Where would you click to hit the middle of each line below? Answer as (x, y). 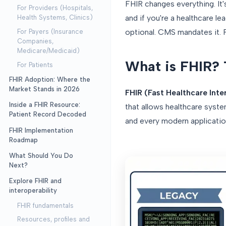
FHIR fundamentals (45, 205)
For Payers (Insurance (50, 31)
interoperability (33, 190)
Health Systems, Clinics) (55, 17)
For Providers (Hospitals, (55, 8)
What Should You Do (41, 155)
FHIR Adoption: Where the (49, 79)
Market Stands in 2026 (44, 89)
